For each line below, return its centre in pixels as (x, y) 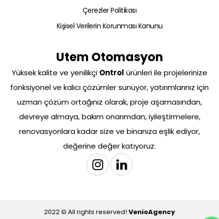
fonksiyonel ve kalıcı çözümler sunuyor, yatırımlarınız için (109, 88)
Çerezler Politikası (109, 11)
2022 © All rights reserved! (86, 212)
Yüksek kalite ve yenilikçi (55, 73)
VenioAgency (152, 212)
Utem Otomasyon (109, 57)
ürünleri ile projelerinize (166, 73)
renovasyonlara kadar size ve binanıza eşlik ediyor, (109, 131)
